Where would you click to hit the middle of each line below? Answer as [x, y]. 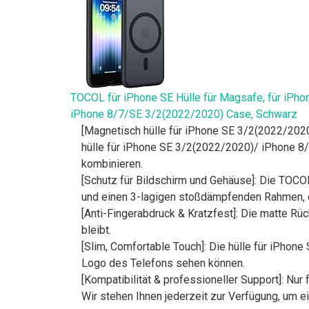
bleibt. [96, 230]
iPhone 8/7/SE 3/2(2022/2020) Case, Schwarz [184, 114]
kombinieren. [112, 163]
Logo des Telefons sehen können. [163, 263]
